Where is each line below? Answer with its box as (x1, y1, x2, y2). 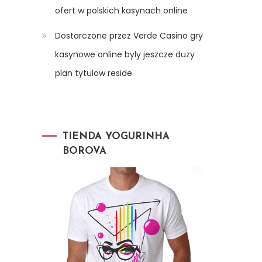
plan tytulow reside (55, 67, 132, 80)
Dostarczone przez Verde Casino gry (55, 30, 203, 42)
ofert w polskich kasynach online (55, 5, 188, 17)
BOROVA (63, 146, 106, 157)
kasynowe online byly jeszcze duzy (55, 49, 195, 61)
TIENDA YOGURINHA (63, 132, 170, 142)
